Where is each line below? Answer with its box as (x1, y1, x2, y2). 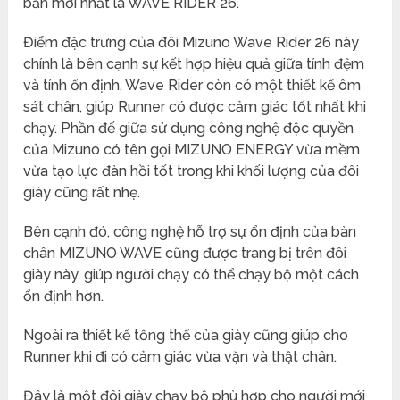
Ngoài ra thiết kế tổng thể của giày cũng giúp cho (23, 327, 349, 345)
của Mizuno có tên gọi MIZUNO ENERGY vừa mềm (23, 141, 361, 159)
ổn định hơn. (23, 287, 104, 305)
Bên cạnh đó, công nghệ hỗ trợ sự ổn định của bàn (23, 223, 357, 241)
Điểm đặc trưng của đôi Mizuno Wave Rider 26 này (23, 34, 360, 52)
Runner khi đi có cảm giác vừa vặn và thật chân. (23, 348, 337, 366)
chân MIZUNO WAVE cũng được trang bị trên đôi (23, 245, 347, 262)
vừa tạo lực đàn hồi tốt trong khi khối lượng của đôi (23, 162, 360, 180)
